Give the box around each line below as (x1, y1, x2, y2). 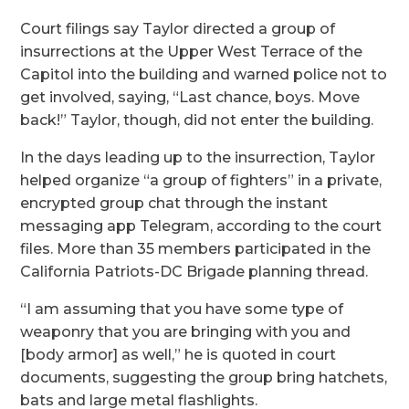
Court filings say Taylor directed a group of (20, 20, 336, 38)
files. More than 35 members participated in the (20, 240, 372, 258)
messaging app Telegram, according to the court (20, 217, 383, 236)
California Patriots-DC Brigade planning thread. (20, 263, 369, 281)
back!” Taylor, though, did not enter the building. (20, 111, 374, 130)
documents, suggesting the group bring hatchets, (20, 369, 388, 387)
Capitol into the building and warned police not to (20, 66, 388, 84)
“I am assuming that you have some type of (20, 300, 344, 319)
